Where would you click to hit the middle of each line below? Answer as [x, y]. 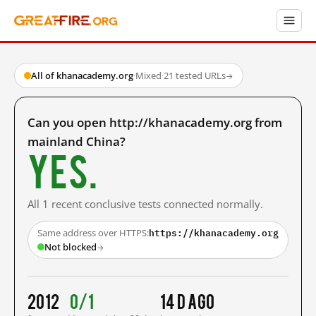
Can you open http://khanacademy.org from [155, 122]
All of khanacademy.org [82, 75]
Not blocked [71, 247]
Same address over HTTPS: [93, 233]
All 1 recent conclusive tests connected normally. [145, 204]
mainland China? [77, 141]
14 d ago [188, 300]
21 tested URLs [195, 75]
